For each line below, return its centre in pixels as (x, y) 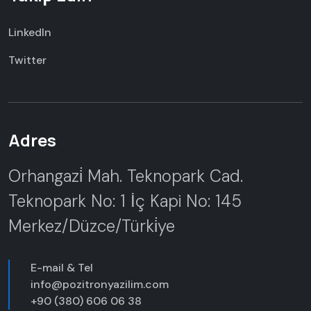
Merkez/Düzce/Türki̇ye (92, 226)
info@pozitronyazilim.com (100, 284)
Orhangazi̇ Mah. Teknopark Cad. (126, 176)
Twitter (27, 60)
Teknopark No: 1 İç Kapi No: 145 (125, 201)
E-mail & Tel (62, 268)
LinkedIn (30, 32)
